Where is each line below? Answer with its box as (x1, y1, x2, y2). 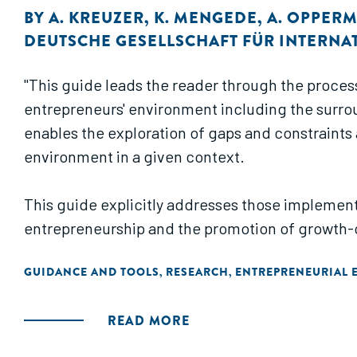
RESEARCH (166, 264, 229, 280)
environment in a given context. (24, 147, 245, 166)
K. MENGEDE (154, 6, 257, 29)
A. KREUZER (49, 6, 144, 29)
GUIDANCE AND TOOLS (24, 264, 159, 280)
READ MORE (108, 312, 190, 330)
